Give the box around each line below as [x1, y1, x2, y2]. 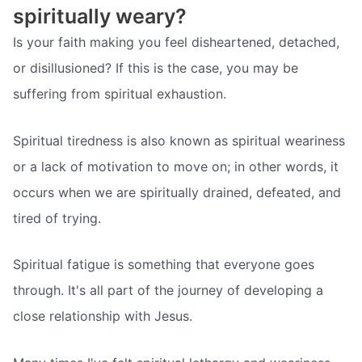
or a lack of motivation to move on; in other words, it [13, 158, 339, 175]
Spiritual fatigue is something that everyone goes [13, 256, 314, 273]
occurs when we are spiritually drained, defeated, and [13, 183, 341, 200]
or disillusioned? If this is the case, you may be [13, 60, 298, 77]
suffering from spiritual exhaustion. [13, 86, 226, 103]
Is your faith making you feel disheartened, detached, [13, 34, 339, 51]
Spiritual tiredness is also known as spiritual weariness [13, 132, 345, 149]
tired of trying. [13, 209, 101, 226]
